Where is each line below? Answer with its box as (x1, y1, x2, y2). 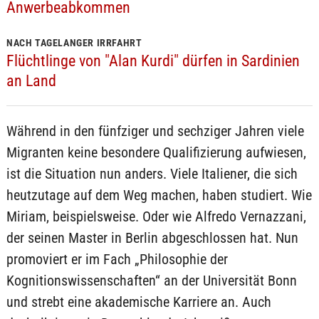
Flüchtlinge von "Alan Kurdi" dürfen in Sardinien (6, 52, 300, 70)
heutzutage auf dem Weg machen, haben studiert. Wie (6, 187, 312, 204)
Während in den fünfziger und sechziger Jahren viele (6, 122, 304, 140)
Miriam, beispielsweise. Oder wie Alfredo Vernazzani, (6, 208, 306, 226)
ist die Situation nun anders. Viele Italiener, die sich (6, 165, 298, 183)
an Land (6, 72, 56, 90)
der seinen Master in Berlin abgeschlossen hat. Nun (6, 229, 298, 247)
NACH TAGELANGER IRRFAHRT (6, 37, 142, 49)
